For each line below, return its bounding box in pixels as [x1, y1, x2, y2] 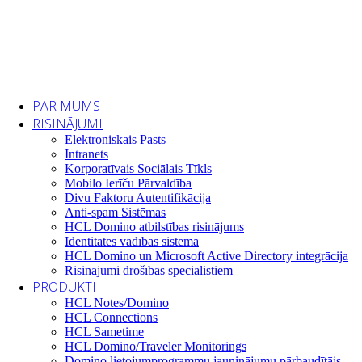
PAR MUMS [32, 97, 100, 115]
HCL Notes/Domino [65, 296, 169, 309]
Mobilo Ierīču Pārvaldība [65, 176, 192, 190]
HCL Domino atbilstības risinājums [65, 220, 244, 234]
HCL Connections [65, 310, 158, 324]
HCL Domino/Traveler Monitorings [65, 339, 246, 353]
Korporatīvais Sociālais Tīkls [65, 162, 212, 175]
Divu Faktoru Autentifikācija [65, 191, 211, 204]
